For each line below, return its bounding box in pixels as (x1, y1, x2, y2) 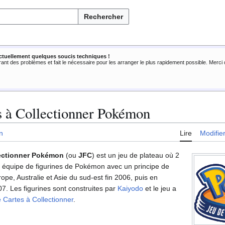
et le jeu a (143, 184, 176, 193)
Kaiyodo (118, 184, 143, 193)
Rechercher (84, 13, 123, 21)
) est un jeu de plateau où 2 (92, 151, 179, 160)
